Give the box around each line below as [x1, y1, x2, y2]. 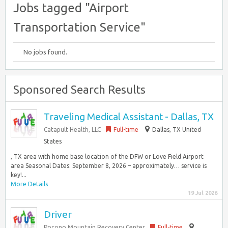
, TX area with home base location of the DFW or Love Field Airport [11, 153, 204, 160]
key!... [11, 172, 26, 178]
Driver [44, 209, 72, 220]
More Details [11, 181, 48, 187]
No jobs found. [23, 48, 67, 55]
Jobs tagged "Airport [13, 1, 129, 15]
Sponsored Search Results [13, 83, 146, 96]
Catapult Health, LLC [44, 126, 101, 133]
